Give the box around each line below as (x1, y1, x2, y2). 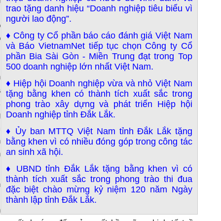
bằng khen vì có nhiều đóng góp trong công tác (5, 137, 192, 147)
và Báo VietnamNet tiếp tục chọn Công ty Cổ (5, 41, 192, 51)
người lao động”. (5, 14, 72, 24)
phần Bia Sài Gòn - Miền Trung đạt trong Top (5, 51, 192, 61)
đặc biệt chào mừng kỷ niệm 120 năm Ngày (5, 184, 192, 194)
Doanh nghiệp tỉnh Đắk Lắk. (5, 110, 115, 119)
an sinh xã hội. (5, 147, 63, 157)
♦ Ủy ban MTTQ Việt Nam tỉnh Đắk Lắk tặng (5, 126, 192, 136)
